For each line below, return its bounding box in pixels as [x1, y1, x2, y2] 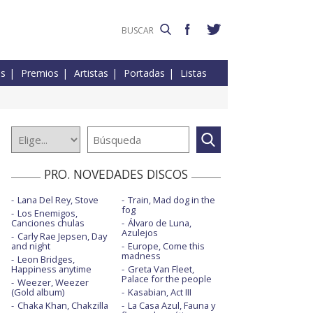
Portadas [124, 66, 165, 80]
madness [121, 249, 161, 263]
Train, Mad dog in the [127, 194, 215, 207]
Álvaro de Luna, [127, 217, 191, 230]
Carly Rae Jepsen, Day [17, 230, 107, 243]
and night [11, 240, 50, 253]
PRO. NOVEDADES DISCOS [44, 166, 188, 183]
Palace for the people [121, 272, 212, 286]
